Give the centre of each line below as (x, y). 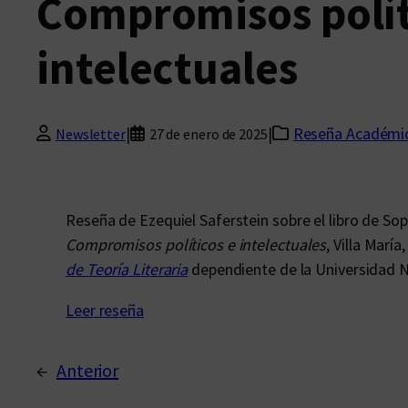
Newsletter (90, 133)
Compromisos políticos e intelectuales (196, 245)
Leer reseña (105, 310)
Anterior (87, 370)
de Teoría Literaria (127, 269)
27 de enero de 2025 (208, 133)
